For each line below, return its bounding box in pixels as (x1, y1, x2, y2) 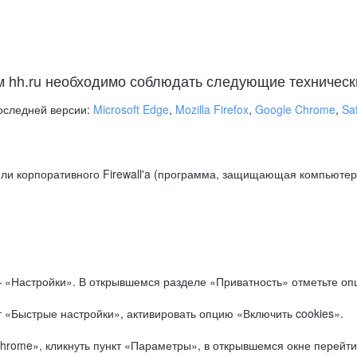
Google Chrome (255, 101, 335, 117)
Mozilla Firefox (175, 101, 249, 117)
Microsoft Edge (93, 101, 169, 117)
